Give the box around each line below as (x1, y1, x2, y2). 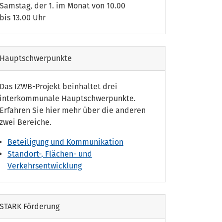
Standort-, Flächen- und (7, 149, 92, 159)
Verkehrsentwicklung (7, 161, 82, 171)
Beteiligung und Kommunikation (7, 137, 123, 147)
